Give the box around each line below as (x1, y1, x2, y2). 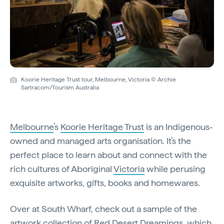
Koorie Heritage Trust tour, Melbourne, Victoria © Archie (21, 75, 176, 83)
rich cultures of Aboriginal (10, 163, 113, 174)
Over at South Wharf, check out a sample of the (10, 203, 197, 214)
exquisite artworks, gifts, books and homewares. (10, 177, 202, 188)
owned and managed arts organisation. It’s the (10, 135, 191, 146)
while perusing (144, 163, 205, 174)
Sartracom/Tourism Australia (21, 83, 99, 91)
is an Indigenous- (144, 121, 213, 132)
